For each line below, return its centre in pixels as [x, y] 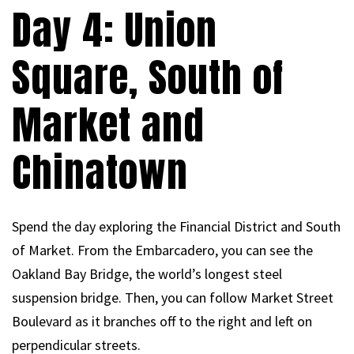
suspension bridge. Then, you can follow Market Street [173, 298]
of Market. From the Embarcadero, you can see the [162, 250]
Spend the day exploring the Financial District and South [176, 227]
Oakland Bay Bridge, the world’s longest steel [147, 274]
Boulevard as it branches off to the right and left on [162, 322]
